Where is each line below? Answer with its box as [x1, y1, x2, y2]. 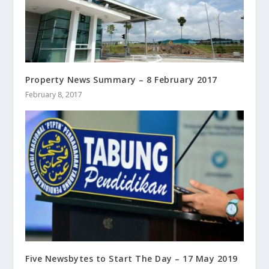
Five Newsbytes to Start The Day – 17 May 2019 [25, 252, 238, 264]
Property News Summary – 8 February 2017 [25, 73, 217, 85]
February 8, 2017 [25, 89, 83, 100]
